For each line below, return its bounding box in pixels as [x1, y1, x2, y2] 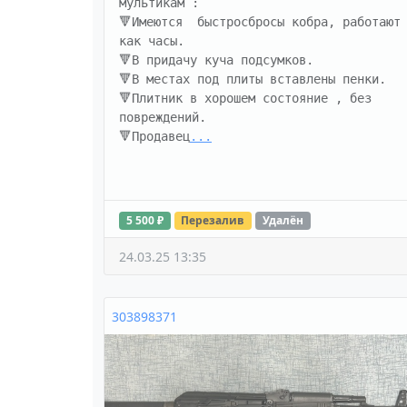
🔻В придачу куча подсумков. [119, 53, 321, 68]
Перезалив [181, 213, 245, 229]
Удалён [262, 213, 303, 229]
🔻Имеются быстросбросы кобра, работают [119, 15, 401, 30]
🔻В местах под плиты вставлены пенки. [119, 72, 393, 87]
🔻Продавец [119, 129, 190, 144]
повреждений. [119, 110, 206, 125]
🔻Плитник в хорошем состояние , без [119, 91, 372, 106]
